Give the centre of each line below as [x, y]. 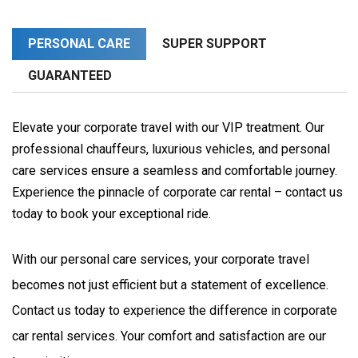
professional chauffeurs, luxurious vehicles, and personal [171, 149]
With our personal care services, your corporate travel [161, 259]
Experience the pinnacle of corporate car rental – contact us [177, 192]
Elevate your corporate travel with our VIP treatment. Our [168, 127]
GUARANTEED [70, 76]
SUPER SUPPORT [215, 44]
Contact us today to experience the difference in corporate [175, 310]
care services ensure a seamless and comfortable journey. [175, 171]
